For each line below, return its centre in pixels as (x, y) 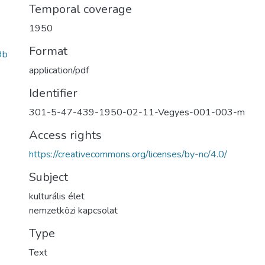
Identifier (53, 93)
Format (48, 51)
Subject (49, 177)
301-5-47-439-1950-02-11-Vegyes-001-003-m (137, 112)
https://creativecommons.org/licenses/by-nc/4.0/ (128, 154)
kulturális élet (57, 196)
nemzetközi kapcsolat (73, 211)
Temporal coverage (80, 9)
